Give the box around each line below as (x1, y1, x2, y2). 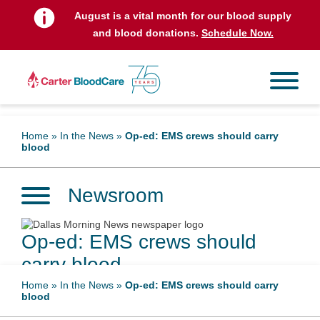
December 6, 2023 (21, 299, 127, 314)
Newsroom (67, 184, 164, 206)
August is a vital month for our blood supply (74, 10, 292, 21)
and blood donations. (92, 27, 201, 39)
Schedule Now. (201, 27, 274, 39)
